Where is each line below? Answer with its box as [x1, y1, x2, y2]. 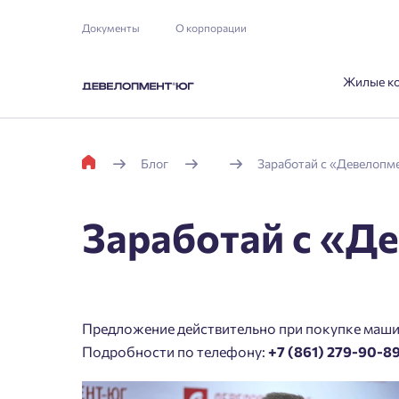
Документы [82, 21, 140, 34]
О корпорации [175, 21, 247, 34]
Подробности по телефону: [82, 343, 268, 360]
